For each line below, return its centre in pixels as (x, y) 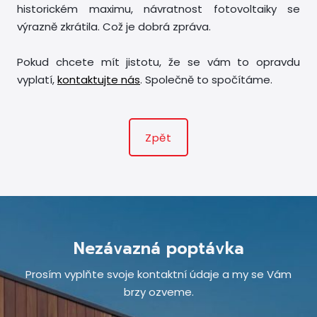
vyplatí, (37, 80)
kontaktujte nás (99, 80)
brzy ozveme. (158, 292)
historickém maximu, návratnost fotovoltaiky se (158, 9)
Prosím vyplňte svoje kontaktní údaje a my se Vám (158, 275)
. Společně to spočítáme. (206, 80)
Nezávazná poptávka (158, 249)
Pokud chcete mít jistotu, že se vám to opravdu (158, 62)
